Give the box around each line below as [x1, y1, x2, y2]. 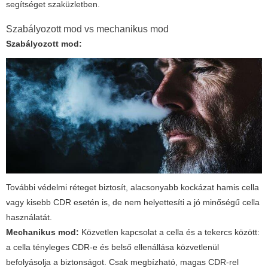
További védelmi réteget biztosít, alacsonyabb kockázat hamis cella [6, 182, 259, 192]
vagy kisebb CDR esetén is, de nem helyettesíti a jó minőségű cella [6, 197, 260, 207]
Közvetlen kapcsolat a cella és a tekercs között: [79, 227, 260, 237]
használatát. [6, 212, 52, 222]
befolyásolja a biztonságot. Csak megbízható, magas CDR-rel [6, 257, 239, 267]
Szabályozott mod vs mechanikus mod [6, 24, 169, 35]
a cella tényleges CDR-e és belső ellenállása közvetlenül [6, 242, 219, 252]
